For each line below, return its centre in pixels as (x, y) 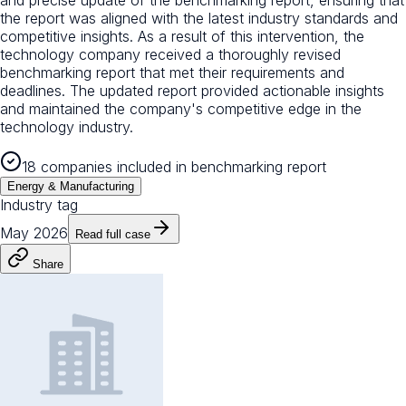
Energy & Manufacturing (71, 186)
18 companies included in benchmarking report (174, 166)
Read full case (113, 234)
